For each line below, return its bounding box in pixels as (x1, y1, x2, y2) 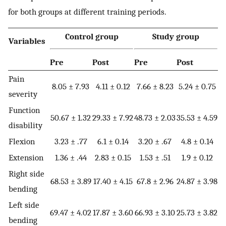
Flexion (9, 136, 35, 147)
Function (9, 105, 40, 116)
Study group (152, 31, 199, 42)
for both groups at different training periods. (8, 6, 166, 17)
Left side (9, 200, 39, 210)
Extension (9, 152, 43, 163)
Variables (9, 36, 45, 46)
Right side (9, 168, 44, 179)
